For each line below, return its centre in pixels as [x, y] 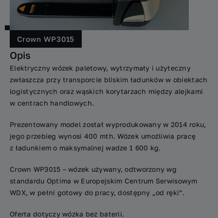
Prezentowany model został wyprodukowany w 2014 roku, [108, 124]
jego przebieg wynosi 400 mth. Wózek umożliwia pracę [103, 136]
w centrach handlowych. [52, 103]
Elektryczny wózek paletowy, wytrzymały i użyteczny [100, 68]
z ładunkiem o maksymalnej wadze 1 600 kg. [85, 148]
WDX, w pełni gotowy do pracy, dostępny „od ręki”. [97, 192]
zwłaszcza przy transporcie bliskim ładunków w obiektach [109, 80]
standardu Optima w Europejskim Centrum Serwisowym [104, 181]
